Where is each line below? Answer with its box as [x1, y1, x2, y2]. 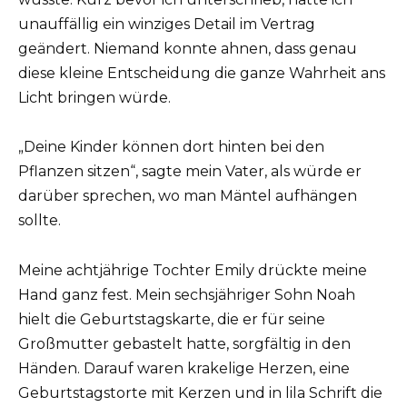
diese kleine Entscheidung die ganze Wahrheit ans [18, 65, 385, 83]
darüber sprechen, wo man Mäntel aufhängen [18, 187, 357, 205]
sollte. [18, 212, 61, 230]
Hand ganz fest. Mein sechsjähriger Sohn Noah [18, 285, 355, 303]
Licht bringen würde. [18, 89, 171, 107]
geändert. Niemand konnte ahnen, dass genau [18, 40, 357, 58]
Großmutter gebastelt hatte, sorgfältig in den [18, 334, 351, 352]
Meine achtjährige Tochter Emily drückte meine [18, 261, 367, 279]
